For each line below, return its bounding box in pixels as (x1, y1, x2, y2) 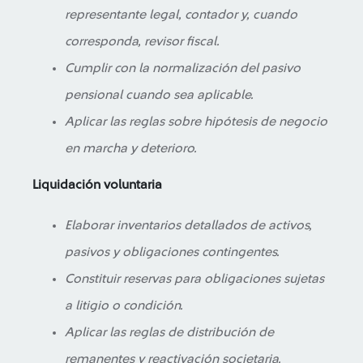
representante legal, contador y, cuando (65, 8, 297, 21)
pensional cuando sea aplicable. (65, 88, 254, 101)
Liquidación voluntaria (32, 178, 162, 191)
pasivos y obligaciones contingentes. (65, 246, 280, 258)
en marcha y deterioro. (65, 142, 197, 155)
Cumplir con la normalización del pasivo (65, 62, 301, 75)
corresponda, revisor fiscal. (65, 35, 220, 48)
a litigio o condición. (65, 299, 183, 312)
